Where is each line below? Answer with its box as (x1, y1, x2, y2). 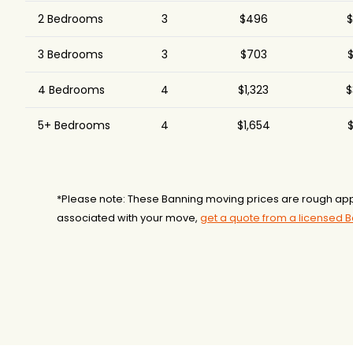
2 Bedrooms (38, 11, 103, 27)
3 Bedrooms (38, 46, 103, 62)
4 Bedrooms (38, 82, 105, 98)
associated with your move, (57, 211, 200, 225)
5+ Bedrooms (38, 117, 110, 133)
